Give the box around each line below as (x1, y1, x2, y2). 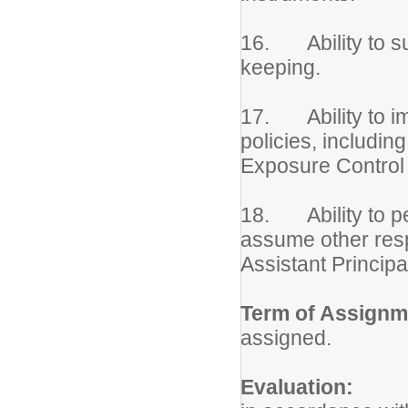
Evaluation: (240, 375, 353, 399)
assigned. (240, 326, 331, 350)
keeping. (240, 56, 321, 79)
